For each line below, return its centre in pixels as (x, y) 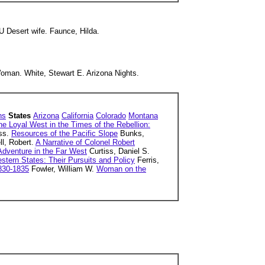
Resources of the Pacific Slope (64, 133)
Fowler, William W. (63, 169)
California (77, 116)
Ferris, (147, 160)
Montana (143, 116)
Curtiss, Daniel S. (118, 151)
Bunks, (131, 133)
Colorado (111, 116)
